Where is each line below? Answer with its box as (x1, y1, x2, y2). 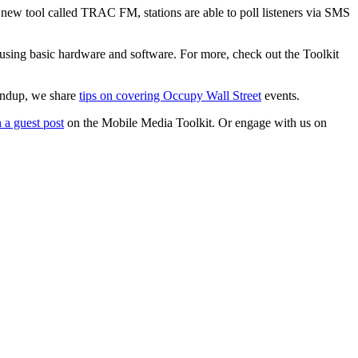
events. (261, 88, 303, 102)
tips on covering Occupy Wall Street (79, 88, 261, 102)
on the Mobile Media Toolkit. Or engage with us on (64, 115, 327, 129)
